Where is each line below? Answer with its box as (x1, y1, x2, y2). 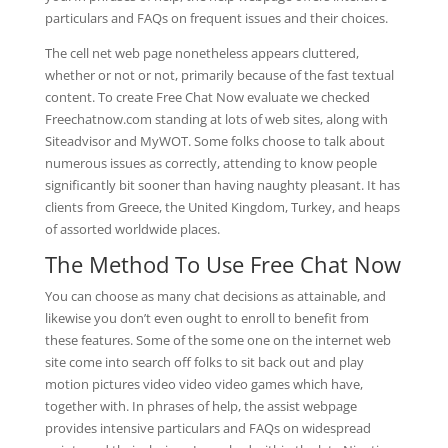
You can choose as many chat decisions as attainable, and (44, 287, 386, 305)
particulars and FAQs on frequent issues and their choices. (44, 9, 388, 27)
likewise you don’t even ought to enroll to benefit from (44, 309, 369, 327)
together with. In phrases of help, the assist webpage (44, 397, 357, 415)
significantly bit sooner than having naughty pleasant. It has (44, 176, 400, 194)
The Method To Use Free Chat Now (44, 249, 401, 279)
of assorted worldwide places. (44, 220, 220, 238)
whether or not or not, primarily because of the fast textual (44, 66, 394, 84)
